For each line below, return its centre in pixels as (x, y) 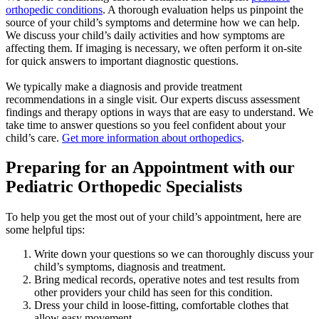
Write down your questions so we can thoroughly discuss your (174, 254)
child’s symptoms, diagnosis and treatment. (131, 267)
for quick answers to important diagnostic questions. (122, 61)
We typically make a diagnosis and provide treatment (124, 86)
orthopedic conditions (54, 9)
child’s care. (34, 137)
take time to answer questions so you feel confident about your (146, 125)
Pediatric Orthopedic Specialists (124, 187)
